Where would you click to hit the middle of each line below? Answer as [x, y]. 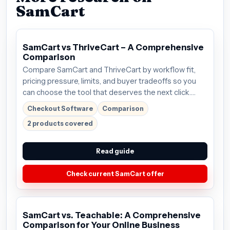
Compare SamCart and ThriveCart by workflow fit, [109, 70]
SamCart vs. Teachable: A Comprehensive [112, 215]
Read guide [115, 151]
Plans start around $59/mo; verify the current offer [110, 103]
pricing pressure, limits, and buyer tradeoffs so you [109, 81]
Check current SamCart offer [115, 174]
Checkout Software [60, 108]
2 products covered [60, 123]
